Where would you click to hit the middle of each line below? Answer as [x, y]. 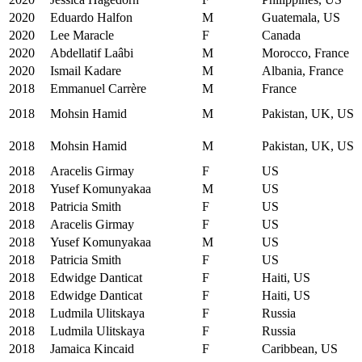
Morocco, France [305, 53]
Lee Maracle [82, 35]
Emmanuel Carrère [98, 88]
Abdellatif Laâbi [92, 53]
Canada [281, 35]
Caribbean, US [300, 348]
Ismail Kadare [86, 70]
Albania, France [303, 70]
